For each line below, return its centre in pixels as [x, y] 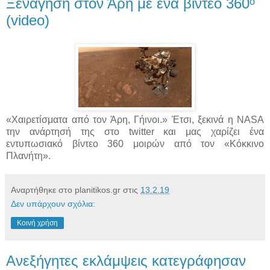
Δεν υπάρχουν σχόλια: [53, 204]
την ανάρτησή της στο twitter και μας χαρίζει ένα [135, 132]
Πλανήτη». [28, 156]
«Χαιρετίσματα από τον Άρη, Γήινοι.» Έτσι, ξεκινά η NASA [135, 120]
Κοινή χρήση [37, 223]
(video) [28, 20]
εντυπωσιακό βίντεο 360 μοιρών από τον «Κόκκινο [135, 144]
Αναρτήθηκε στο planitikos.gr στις [76, 190]
